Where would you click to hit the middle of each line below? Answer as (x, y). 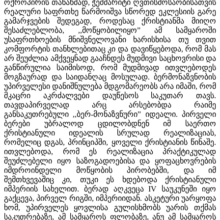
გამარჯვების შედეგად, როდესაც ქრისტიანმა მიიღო (110, 21)
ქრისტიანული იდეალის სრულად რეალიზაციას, (110, 133)
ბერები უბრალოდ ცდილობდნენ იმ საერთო (110, 123)
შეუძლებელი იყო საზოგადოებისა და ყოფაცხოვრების (110, 161)
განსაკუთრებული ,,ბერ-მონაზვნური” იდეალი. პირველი (110, 114)
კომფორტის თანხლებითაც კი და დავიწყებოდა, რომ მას (110, 49)
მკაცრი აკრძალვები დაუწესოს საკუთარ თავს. (110, 95)
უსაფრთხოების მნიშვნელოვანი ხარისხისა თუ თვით (110, 39)
